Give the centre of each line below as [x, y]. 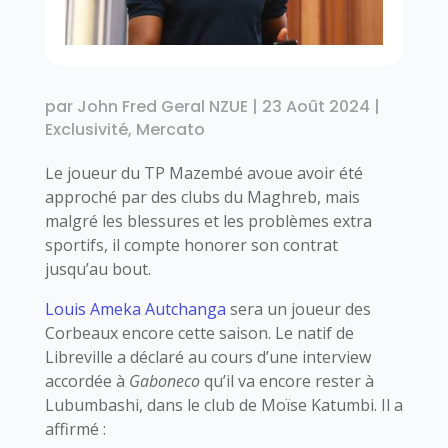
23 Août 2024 [315, 106]
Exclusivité [86, 129]
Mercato [170, 129]
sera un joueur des [298, 308]
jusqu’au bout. [97, 268]
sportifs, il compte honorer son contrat [191, 244]
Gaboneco [164, 380]
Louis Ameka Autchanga [135, 308]
